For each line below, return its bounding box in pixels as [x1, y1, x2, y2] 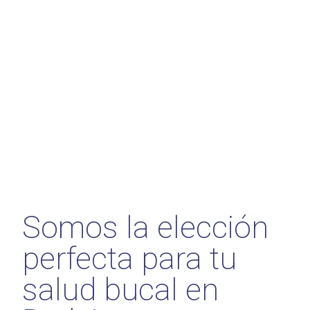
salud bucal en [22, 271, 219, 308]
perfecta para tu [22, 239, 237, 277]
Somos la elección [22, 208, 268, 246]
